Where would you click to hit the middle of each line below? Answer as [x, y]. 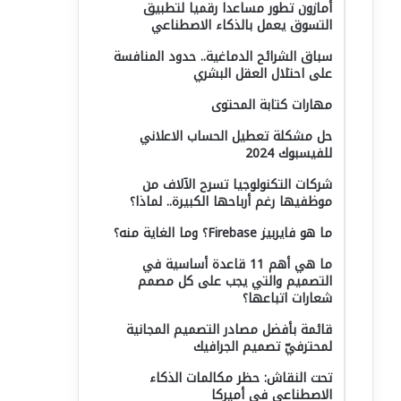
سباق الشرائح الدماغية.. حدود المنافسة [223, 57]
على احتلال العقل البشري [263, 74]
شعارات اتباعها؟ [287, 299]
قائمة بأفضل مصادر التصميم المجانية [229, 330]
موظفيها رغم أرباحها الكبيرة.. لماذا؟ [231, 202]
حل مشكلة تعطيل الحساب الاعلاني [236, 137]
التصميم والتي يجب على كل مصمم [235, 282]
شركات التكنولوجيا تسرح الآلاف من [237, 185]
